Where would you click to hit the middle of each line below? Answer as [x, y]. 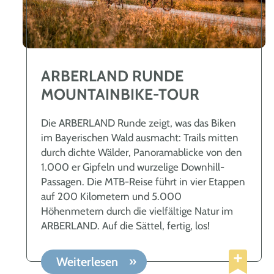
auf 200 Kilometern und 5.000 [111, 197]
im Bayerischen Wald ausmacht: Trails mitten [140, 138]
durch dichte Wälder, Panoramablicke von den [142, 153]
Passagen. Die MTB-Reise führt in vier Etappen [143, 182]
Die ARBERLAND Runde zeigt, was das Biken [139, 123]
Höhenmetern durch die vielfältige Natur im [137, 211]
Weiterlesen [89, 261]
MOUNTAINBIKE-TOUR [120, 94]
